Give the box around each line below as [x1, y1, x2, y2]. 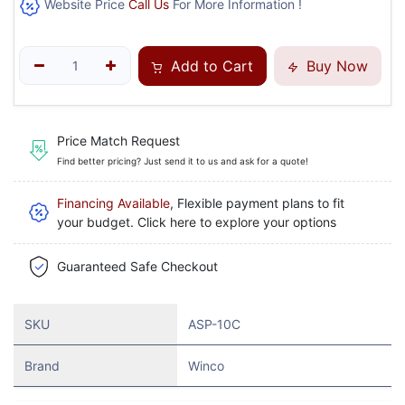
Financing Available [57, 194, 170, 211]
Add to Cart [166, 56, 254, 75]
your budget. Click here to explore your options [57, 213, 336, 230]
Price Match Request [57, 133, 180, 149]
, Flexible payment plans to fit [170, 194, 344, 211]
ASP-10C [188, 316, 240, 332]
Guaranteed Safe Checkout [57, 259, 218, 275]
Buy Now [302, 56, 369, 75]
